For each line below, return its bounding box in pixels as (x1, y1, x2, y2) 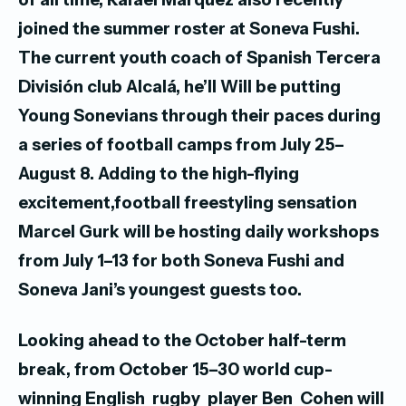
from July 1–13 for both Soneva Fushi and (18, 250, 344, 272)
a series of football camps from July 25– (18, 134, 344, 156)
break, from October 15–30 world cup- (18, 359, 333, 381)
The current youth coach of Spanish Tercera (18, 47, 381, 69)
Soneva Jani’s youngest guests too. (18, 279, 302, 301)
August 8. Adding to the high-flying (18, 163, 299, 185)
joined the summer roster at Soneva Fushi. (18, 18, 360, 40)
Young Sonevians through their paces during (18, 105, 381, 127)
